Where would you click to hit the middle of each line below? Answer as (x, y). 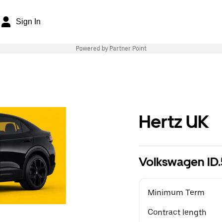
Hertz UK (174, 122)
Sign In (28, 22)
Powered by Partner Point (111, 49)
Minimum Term (176, 193)
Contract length (177, 212)
